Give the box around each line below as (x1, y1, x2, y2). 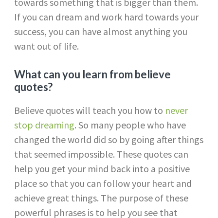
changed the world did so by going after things (14, 133, 203, 145)
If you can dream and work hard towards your (14, 10, 199, 23)
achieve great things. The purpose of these (14, 191, 188, 204)
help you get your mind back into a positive (14, 162, 190, 175)
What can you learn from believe (14, 67, 171, 81)
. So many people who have (74, 118, 186, 131)
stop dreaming (14, 118, 74, 131)
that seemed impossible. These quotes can (14, 147, 188, 160)
